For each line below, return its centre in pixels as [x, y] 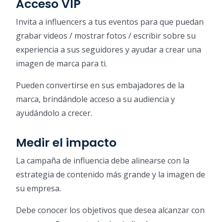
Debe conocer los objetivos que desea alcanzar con [110, 210]
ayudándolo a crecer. [54, 113]
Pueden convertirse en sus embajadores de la [100, 85]
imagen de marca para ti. [61, 63]
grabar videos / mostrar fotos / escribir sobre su [106, 35]
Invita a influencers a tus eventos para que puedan [110, 22]
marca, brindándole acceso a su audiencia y [95, 99]
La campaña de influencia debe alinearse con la [103, 160]
